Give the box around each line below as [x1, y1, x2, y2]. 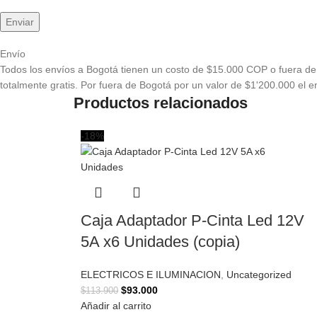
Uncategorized [226, 269, 292, 280]
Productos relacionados [74, 94, 248, 112]
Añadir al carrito [81, 300, 151, 311]
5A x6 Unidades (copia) [81, 233, 240, 250]
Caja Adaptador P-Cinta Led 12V [81, 212, 304, 229]
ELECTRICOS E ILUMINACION [81, 269, 221, 280]
